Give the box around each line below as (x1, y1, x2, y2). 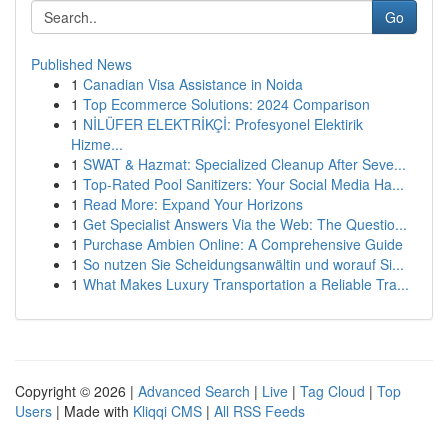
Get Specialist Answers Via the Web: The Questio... (83, 214, 407, 234)
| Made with (52, 401, 133, 421)
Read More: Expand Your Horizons (83, 194, 303, 214)
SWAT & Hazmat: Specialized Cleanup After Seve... (83, 154, 406, 174)
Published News (31, 54, 132, 74)
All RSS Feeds (214, 401, 305, 421)
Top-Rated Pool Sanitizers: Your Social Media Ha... (83, 174, 404, 194)
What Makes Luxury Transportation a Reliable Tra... (83, 274, 409, 294)
